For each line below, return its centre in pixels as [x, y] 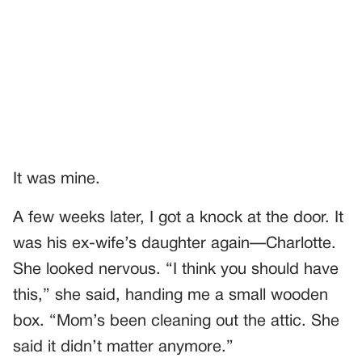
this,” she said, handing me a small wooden [170, 295]
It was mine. [57, 179]
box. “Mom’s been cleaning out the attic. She [176, 321]
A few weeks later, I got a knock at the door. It [178, 218]
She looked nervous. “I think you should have [176, 269]
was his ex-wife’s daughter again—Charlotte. [175, 244]
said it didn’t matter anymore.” [123, 347]
